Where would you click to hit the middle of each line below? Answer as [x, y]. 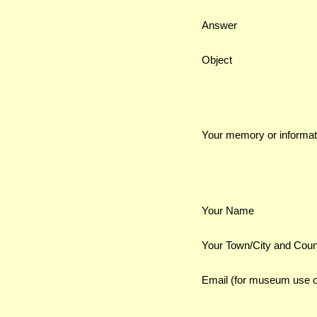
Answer [219, 25]
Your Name [228, 211]
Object [217, 60]
